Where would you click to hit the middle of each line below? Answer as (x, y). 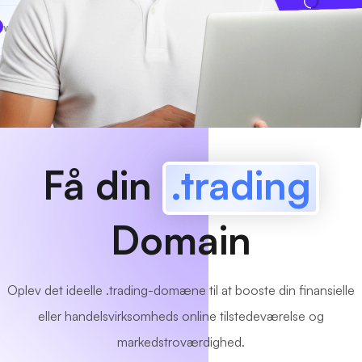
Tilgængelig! (134, 26)
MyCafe (51, 27)
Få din (103, 185)
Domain (181, 240)
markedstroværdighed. (181, 342)
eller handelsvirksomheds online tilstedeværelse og (181, 316)
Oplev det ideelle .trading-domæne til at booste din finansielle (181, 290)
